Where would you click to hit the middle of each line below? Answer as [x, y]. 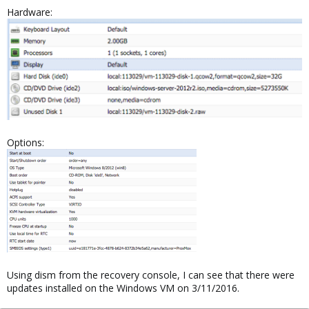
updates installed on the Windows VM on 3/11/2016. [123, 288]
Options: [26, 142]
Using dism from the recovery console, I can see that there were [151, 275]
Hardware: [30, 12]
